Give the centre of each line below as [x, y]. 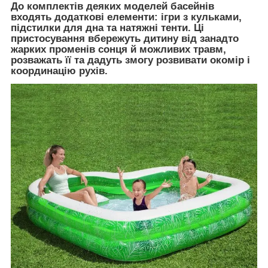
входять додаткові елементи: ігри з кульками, [126, 17]
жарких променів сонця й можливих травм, [118, 49]
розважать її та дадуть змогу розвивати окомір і [130, 60]
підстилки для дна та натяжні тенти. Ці [107, 28]
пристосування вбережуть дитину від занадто [125, 38]
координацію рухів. [59, 71]
